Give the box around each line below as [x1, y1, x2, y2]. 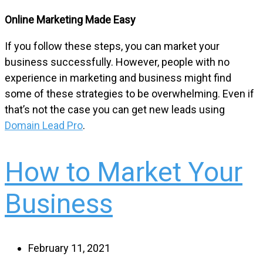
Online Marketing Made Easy [5, 14, 136, 26]
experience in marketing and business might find [5, 72, 231, 85]
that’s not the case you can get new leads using [5, 103, 225, 116]
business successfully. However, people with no [5, 56, 230, 69]
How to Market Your [5, 156, 242, 188]
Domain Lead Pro [5, 119, 83, 132]
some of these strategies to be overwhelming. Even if [5, 87, 254, 100]
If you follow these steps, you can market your [5, 40, 220, 53]
